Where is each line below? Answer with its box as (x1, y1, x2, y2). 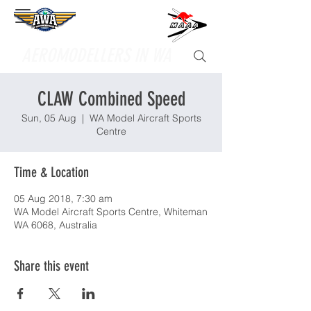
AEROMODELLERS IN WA (21, 44, 171, 67)
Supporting (7, 21, 91, 40)
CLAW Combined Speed (37, 87, 185, 110)
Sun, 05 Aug (21, 112, 76, 124)
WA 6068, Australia (14, 219, 97, 231)
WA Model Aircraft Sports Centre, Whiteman (14, 205, 208, 218)
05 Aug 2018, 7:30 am (14, 192, 112, 205)
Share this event (14, 258, 89, 274)
